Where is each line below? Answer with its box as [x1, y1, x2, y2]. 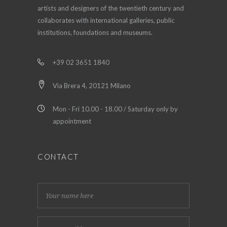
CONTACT [37, 152, 79, 162]
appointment [53, 117, 91, 126]
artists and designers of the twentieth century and [37, 4, 184, 13]
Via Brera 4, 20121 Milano [53, 82, 131, 90]
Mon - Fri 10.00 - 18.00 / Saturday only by [53, 105, 178, 113]
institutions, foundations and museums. [37, 28, 153, 37]
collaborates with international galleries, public [37, 16, 174, 25]
